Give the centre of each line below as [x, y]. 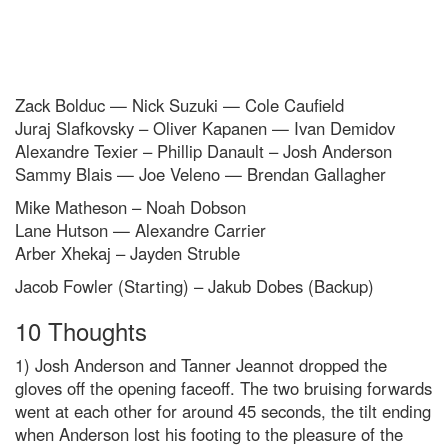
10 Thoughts [81, 331]
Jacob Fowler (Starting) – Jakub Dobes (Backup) [194, 286]
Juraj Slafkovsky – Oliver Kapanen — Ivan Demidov [205, 128]
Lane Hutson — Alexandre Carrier [140, 230]
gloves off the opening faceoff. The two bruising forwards [223, 388]
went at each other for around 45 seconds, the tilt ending [223, 411]
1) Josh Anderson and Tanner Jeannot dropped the [201, 365]
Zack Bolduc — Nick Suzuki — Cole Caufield [179, 105]
